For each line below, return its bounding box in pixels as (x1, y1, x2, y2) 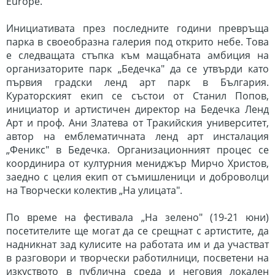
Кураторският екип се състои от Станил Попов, (6, 89, 269, 103)
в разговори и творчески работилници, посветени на (6, 251, 269, 265)
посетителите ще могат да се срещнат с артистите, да (6, 224, 269, 238)
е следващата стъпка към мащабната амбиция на (6, 48, 269, 62)
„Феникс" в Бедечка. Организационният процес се (6, 143, 269, 157)
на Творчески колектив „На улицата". (6, 184, 182, 197)
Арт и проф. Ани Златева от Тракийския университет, (6, 116, 269, 130)
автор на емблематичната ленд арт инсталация (6, 130, 269, 143)
